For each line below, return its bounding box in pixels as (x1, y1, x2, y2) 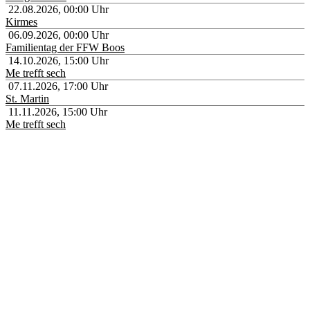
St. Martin (6, 92, 49, 104)
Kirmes (6, 15, 37, 28)
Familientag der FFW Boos (6, 41, 125, 53)
